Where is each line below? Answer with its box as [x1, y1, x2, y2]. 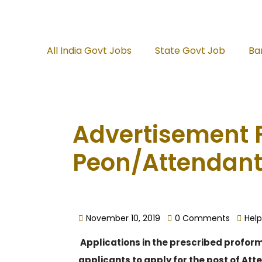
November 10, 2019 [86, 212, 160, 224]
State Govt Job [154, 44, 225, 57]
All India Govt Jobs [46, 44, 132, 57]
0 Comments [175, 212, 230, 224]
